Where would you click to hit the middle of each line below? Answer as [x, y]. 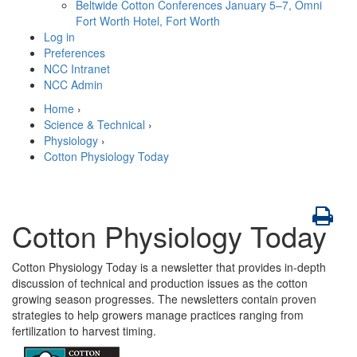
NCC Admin [73, 84]
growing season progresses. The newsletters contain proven [164, 299]
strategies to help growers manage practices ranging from [158, 315]
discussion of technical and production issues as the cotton [160, 283]
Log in [59, 37]
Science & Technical [94, 124]
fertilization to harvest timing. [84, 331]
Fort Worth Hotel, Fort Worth [148, 21]
